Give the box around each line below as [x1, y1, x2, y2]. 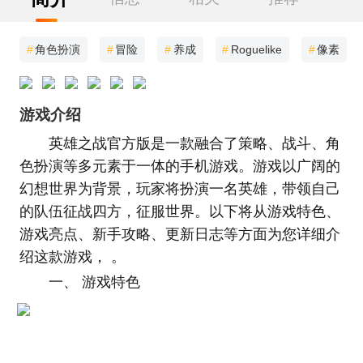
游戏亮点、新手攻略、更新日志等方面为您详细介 [19, 225, 340, 242]
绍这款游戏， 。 [19, 248, 126, 265]
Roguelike [230, 42, 282, 56]
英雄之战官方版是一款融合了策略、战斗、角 [48, 135, 340, 152]
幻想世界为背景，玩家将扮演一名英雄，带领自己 [19, 180, 340, 197]
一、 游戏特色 [48, 274, 140, 291]
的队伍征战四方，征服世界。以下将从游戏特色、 [19, 203, 340, 220]
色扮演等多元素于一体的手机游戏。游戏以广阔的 [19, 157, 340, 174]
